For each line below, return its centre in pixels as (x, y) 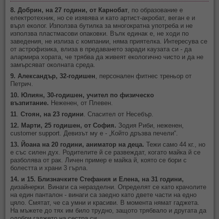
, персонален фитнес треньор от (144, 76)
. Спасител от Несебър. (119, 114)
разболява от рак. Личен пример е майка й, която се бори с (99, 160)
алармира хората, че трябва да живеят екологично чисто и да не (107, 57)
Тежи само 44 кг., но (176, 145)
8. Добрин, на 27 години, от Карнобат (69, 10)
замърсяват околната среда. (53, 65)
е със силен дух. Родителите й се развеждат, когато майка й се (106, 153)
